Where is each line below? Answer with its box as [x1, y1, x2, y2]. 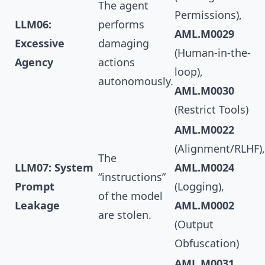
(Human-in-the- [174, 46, 251, 60]
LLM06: [15, 17, 51, 32]
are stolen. [98, 208, 151, 222]
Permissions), [174, 8, 242, 22]
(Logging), [174, 179, 224, 194]
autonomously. [98, 74, 173, 89]
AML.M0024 [174, 160, 234, 175]
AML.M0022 [174, 122, 234, 137]
